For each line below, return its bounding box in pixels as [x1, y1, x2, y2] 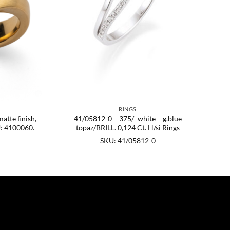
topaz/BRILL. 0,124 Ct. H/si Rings [75, 123, 180, 132]
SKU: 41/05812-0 [100, 136, 156, 145]
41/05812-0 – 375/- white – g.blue [73, 114, 182, 123]
